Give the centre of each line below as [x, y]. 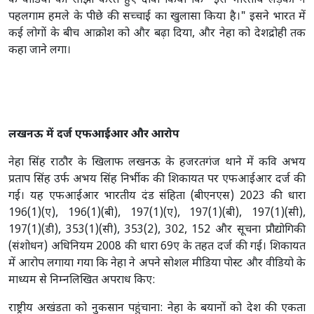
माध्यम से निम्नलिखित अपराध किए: [82, 280]
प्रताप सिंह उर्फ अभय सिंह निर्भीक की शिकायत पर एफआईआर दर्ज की [157, 179]
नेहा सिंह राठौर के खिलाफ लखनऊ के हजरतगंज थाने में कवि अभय [157, 163]
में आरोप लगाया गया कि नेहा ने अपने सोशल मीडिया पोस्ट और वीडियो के [157, 264]
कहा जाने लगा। [40, 50]
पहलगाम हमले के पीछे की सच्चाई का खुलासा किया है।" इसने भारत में [157, 17]
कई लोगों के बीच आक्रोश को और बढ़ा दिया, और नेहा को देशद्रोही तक [157, 34]
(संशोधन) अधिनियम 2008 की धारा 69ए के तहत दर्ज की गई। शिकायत [157, 247]
